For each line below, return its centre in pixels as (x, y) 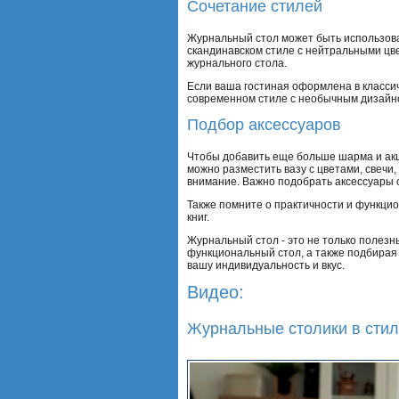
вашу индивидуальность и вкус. (266, 265)
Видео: (216, 292)
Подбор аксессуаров (264, 124)
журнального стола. (237, 63)
